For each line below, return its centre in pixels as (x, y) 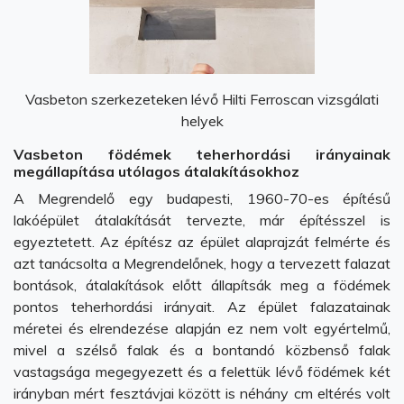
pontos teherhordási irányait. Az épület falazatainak (202, 307)
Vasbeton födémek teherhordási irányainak (202, 154)
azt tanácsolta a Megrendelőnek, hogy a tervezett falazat (202, 263)
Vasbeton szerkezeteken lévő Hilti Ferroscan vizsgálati (202, 99)
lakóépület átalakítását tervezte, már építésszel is (202, 220)
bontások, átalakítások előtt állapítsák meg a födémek (202, 285)
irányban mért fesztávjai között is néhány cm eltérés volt (202, 393)
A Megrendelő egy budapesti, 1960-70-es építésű (202, 198)
